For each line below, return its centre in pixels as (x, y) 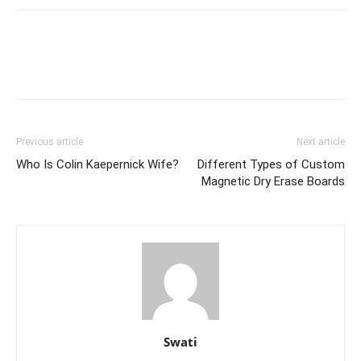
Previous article (50, 142)
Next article (321, 142)
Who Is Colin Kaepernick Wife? (98, 164)
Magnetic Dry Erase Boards (273, 181)
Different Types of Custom (271, 164)
